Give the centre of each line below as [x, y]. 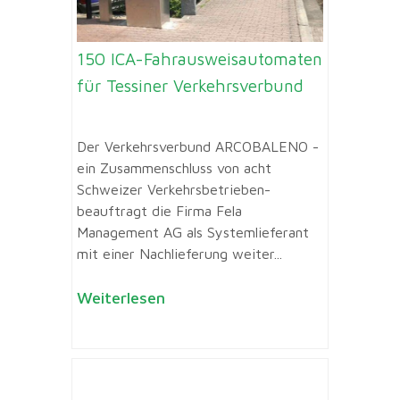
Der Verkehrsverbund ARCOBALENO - [198, 147]
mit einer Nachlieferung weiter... [179, 254]
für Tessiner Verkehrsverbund [190, 85]
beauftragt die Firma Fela [159, 211]
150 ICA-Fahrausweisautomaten [200, 58]
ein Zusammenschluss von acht [174, 168]
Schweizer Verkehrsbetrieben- [174, 190]
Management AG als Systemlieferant [193, 233]
